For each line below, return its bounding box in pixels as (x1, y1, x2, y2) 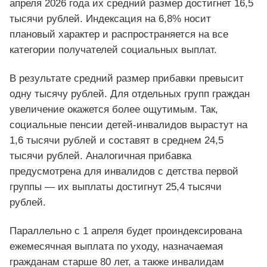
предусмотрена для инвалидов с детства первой (10, 166, 238, 178)
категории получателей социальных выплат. (10, 44, 217, 56)
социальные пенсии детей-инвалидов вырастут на (10, 119, 247, 131)
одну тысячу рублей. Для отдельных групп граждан (10, 88, 250, 100)
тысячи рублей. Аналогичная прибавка (10, 150, 191, 162)
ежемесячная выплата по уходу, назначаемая (10, 241, 223, 253)
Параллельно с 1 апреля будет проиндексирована (10, 225, 242, 237)
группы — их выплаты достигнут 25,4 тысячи (10, 181, 222, 193)
